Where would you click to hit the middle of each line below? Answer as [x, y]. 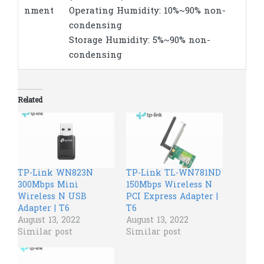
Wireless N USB [52, 197]
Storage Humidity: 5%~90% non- [140, 40]
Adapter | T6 [44, 209]
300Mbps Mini [48, 186]
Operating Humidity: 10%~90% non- [147, 11]
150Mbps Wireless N [169, 186]
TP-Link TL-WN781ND [174, 174]
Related [30, 101]
